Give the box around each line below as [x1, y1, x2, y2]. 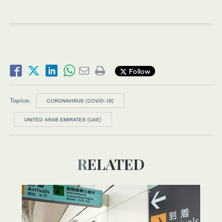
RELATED [87, 154, 145, 174]
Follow [127, 66, 150, 75]
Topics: [10, 97, 30, 105]
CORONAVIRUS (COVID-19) [47, 98, 114, 104]
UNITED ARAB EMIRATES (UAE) [24, 116, 102, 123]
